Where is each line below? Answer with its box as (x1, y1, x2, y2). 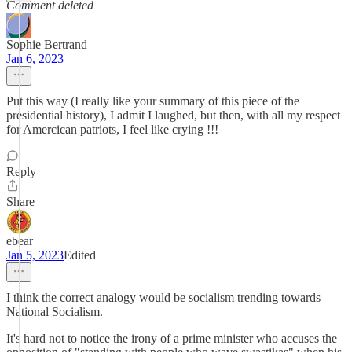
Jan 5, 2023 (6, 248, 64, 262)
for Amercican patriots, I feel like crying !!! (6, 123, 218, 136)
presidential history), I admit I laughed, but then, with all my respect (6, 108, 340, 122)
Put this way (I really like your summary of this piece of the (6, 94, 299, 108)
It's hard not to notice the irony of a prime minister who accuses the (6, 332, 337, 345)
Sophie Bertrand (6, 38, 87, 51)
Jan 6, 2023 (6, 52, 64, 65)
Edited (64, 248, 96, 262)
